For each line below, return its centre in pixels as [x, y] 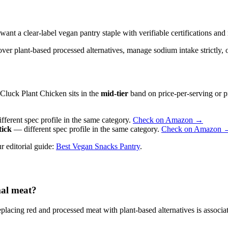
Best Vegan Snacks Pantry [98, 146]
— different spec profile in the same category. [87, 129]
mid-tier [115, 93]
